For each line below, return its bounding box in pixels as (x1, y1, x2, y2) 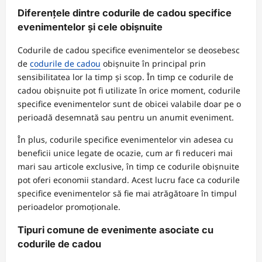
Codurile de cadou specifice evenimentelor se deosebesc (18, 44, 240, 56)
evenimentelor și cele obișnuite (18, 20, 163, 33)
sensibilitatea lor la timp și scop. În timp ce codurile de (18, 71, 233, 82)
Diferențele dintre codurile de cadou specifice (18, 6, 232, 19)
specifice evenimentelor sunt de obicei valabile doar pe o (18, 98, 241, 109)
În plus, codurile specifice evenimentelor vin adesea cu (18, 133, 233, 145)
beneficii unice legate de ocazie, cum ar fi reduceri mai (18, 147, 233, 158)
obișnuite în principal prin (101, 57, 206, 69)
